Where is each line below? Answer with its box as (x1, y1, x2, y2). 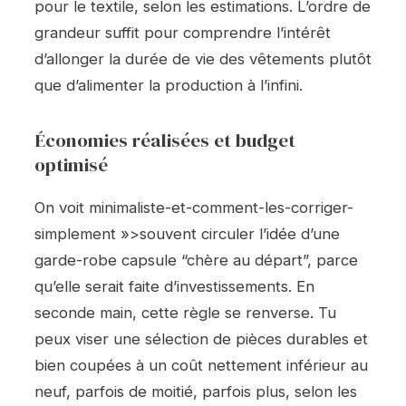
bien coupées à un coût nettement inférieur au (34, 355, 368, 374)
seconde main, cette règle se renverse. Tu (34, 303, 336, 322)
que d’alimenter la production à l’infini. (34, 76, 303, 95)
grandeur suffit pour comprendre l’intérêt (34, 24, 331, 43)
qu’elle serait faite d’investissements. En (34, 276, 314, 295)
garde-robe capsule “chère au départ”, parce (34, 250, 358, 269)
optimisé (34, 150, 108, 178)
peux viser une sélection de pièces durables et (34, 329, 368, 348)
